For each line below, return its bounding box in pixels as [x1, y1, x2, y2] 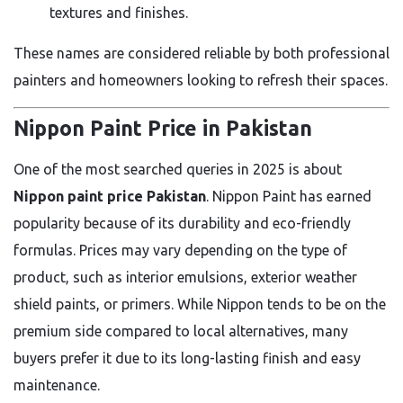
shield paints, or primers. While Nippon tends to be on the [13, 296, 386, 312]
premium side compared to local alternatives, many [13, 323, 348, 339]
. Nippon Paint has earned [206, 188, 372, 204]
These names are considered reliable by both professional [13, 44, 390, 61]
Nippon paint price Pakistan [13, 188, 206, 204]
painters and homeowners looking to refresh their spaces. [13, 71, 388, 88]
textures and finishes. [49, 4, 188, 21]
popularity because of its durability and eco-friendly [13, 215, 351, 231]
